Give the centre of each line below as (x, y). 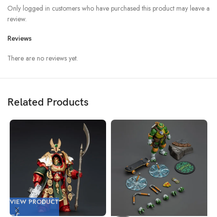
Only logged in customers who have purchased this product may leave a (108, 8)
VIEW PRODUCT (34, 201)
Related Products (48, 102)
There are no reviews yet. (43, 58)
